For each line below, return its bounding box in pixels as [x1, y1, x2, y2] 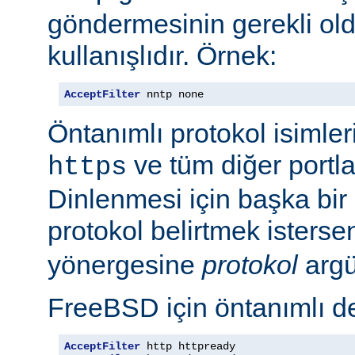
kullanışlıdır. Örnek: [48, 40, 277, 71]
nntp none [140, 87, 204, 101]
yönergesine [48, 249, 202, 280]
